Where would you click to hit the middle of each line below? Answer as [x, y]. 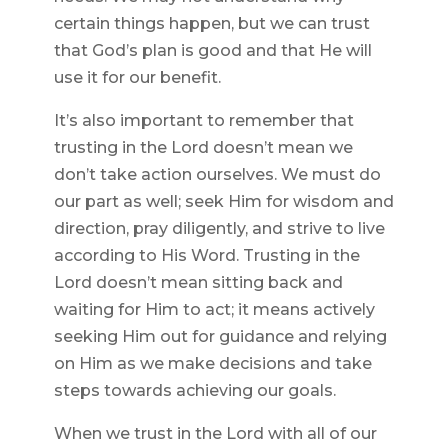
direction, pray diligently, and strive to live [219, 229]
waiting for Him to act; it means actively [214, 310]
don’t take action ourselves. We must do [217, 175]
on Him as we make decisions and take [212, 364]
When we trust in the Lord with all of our [215, 434]
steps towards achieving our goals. [194, 391]
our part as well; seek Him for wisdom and [223, 202]
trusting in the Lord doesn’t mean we [203, 148]
